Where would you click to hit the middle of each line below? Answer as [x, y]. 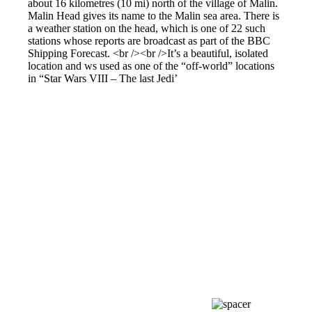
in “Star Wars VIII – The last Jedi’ [103, 79]
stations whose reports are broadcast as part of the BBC [149, 41]
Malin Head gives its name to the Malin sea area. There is [154, 16]
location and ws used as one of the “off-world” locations [151, 66]
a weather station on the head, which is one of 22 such [147, 29]
